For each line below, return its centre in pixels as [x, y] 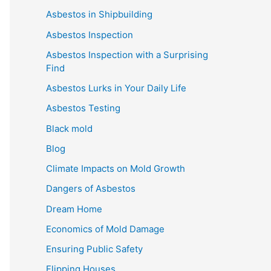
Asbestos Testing [83, 108]
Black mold [69, 128]
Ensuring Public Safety [94, 249]
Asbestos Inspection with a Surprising [127, 54]
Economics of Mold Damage [105, 229]
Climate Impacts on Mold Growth [116, 169]
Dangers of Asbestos [91, 189]
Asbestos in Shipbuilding [99, 15]
